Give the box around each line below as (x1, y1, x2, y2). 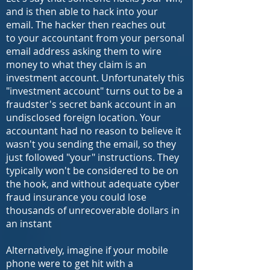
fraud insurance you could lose (6, 190, 146, 204)
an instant (6, 217, 52, 230)
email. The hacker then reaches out (6, 18, 166, 31)
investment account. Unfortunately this (6, 71, 184, 84)
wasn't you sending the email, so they (6, 137, 176, 151)
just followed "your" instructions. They (6, 151, 179, 164)
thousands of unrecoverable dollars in (6, 204, 180, 217)
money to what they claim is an (6, 58, 146, 71)
